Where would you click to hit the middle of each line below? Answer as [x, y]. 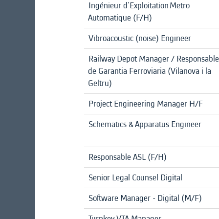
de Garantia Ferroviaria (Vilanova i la [150, 71]
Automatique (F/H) [120, 18]
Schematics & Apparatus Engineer [145, 124]
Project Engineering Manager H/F [146, 104]
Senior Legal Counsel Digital [135, 177]
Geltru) [100, 83]
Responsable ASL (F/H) [128, 157]
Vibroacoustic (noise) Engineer [140, 38]
